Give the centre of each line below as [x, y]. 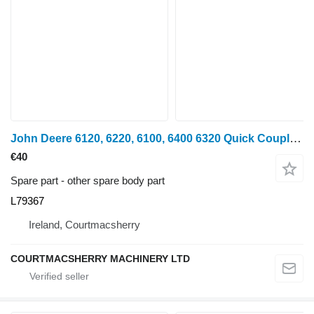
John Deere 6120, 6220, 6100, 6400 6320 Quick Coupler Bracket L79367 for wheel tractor [295, 138]
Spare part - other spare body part [88, 180]
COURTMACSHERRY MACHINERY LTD [100, 259]
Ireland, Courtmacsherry [84, 225]
